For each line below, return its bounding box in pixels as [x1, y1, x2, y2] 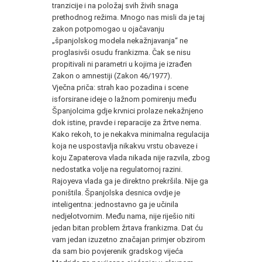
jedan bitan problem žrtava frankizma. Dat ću [52, 223, 203, 232]
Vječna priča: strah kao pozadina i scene [52, 82, 188, 92]
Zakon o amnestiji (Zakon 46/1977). [52, 71, 172, 80]
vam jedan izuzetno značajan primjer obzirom [52, 235, 205, 244]
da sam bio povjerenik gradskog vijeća [52, 246, 183, 256]
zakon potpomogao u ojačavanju [52, 24, 164, 33]
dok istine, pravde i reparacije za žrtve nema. [52, 118, 201, 127]
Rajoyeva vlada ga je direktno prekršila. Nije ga [52, 176, 208, 185]
